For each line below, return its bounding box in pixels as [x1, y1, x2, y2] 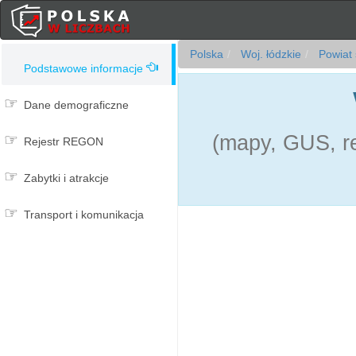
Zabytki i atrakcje [24, 172, 109, 184]
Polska [190, 48, 223, 60]
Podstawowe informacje [24, 62, 143, 75]
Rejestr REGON [24, 135, 103, 148]
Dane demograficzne [24, 99, 129, 111]
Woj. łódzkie [238, 48, 301, 60]
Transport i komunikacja [24, 208, 144, 221]
